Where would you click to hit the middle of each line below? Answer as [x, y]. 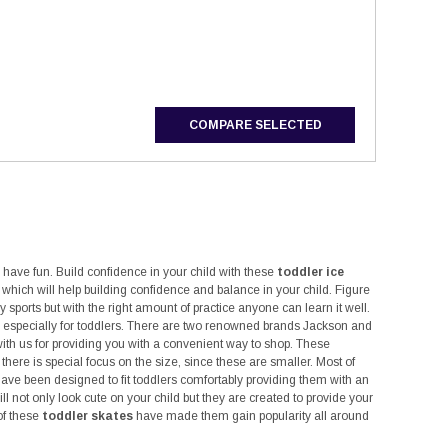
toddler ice [310, 272]
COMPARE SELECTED [255, 125]
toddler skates [87, 416]
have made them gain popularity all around [251, 416]
